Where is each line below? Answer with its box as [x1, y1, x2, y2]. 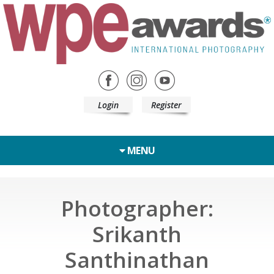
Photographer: [61, 193, 213, 223]
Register [150, 98, 182, 111]
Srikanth [92, 219, 182, 248]
